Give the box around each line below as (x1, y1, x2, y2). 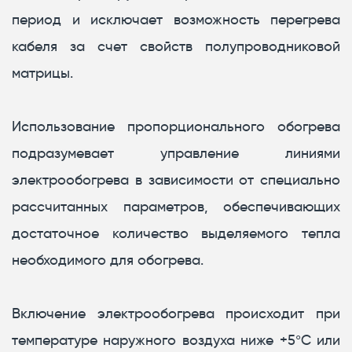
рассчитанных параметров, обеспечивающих (12, 198, 340, 216)
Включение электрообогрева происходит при (12, 305, 340, 323)
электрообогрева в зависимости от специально (12, 171, 340, 189)
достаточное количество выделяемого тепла (12, 225, 340, 243)
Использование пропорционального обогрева (12, 118, 340, 136)
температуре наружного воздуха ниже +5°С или (12, 332, 340, 350)
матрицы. (12, 64, 73, 82)
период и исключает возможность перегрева (12, 11, 340, 29)
